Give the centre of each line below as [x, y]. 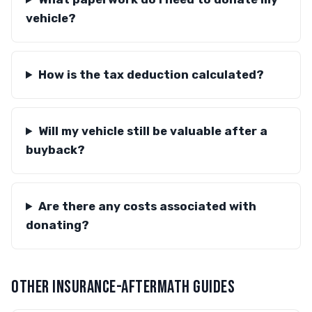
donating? [57, 225]
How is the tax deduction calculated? [151, 75]
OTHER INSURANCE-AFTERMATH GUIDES [123, 287]
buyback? [55, 150]
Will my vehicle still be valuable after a [153, 131]
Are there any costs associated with [147, 206]
